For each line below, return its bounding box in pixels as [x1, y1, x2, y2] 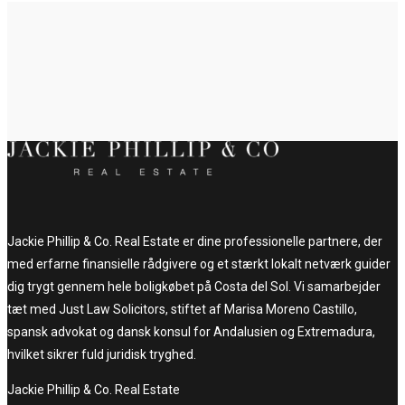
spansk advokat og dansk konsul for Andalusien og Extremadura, [7, 325, 375, 340]
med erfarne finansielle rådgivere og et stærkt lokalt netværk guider [7, 257, 391, 272]
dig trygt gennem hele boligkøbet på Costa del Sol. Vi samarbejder [7, 279, 381, 295]
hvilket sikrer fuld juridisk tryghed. [7, 347, 196, 363]
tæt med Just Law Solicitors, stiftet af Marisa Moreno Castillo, [7, 302, 357, 317]
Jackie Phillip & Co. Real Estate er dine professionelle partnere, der [7, 234, 382, 250]
